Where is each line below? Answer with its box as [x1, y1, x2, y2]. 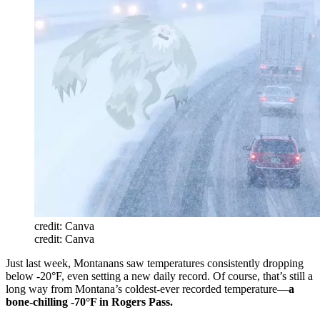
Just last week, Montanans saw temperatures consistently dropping [6, 256, 304, 269]
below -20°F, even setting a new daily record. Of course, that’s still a [6, 269, 313, 282]
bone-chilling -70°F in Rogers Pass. [6, 295, 173, 308]
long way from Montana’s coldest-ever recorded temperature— [6, 282, 289, 295]
